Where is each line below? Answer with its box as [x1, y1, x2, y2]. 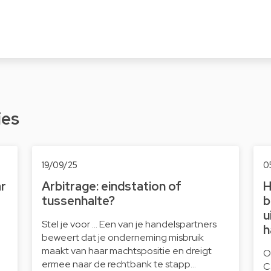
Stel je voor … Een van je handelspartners [41, 218, 217, 231]
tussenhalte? [41, 193, 115, 209]
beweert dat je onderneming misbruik [41, 231, 204, 244]
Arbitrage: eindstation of [41, 178, 181, 195]
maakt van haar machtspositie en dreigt [41, 244, 212, 258]
